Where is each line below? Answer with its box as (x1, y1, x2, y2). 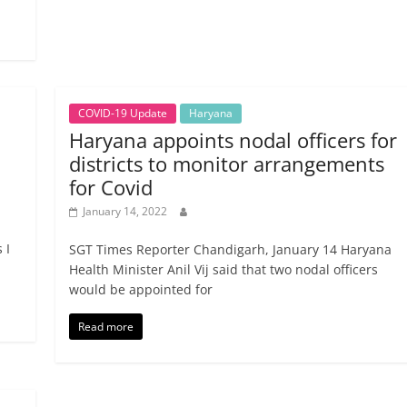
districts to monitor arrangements (68, 150, 384, 178)
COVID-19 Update (77, 105, 167, 122)
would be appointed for (68, 281, 213, 299)
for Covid (68, 174, 153, 202)
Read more (77, 319, 134, 335)
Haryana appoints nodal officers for (68, 126, 397, 154)
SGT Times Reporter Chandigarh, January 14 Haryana (68, 241, 392, 259)
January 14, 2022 (82, 203, 167, 220)
